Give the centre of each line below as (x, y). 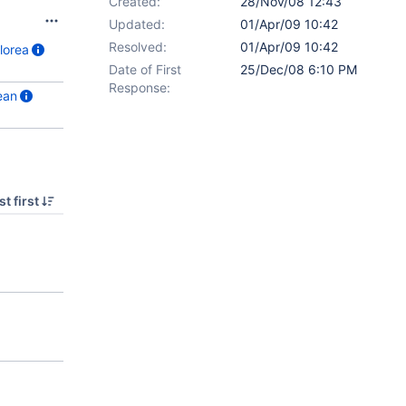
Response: (140, 87)
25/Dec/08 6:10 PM (299, 69)
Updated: (137, 24)
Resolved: (138, 47)
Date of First (145, 69)
